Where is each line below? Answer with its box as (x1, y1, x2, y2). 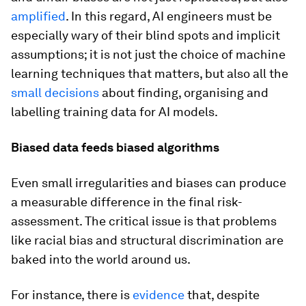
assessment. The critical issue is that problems (11, 214, 277, 228)
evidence (133, 288, 184, 302)
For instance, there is (11, 288, 133, 302)
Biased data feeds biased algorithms (11, 140, 219, 154)
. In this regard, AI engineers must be (66, 9, 272, 23)
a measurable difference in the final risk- (11, 195, 242, 209)
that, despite (184, 288, 260, 302)
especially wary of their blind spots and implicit (11, 28, 280, 42)
